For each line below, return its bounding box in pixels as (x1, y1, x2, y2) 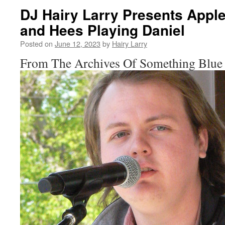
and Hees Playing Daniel (20, 20, 185, 40)
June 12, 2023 (55, 38, 100, 49)
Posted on (20, 38, 53, 49)
